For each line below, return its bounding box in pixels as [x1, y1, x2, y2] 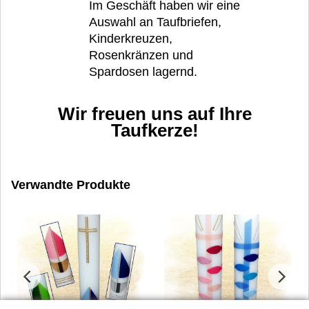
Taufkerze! [110, 119, 199, 141]
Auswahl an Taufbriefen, [89, 15, 221, 30]
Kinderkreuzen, [89, 32, 172, 46]
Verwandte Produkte [11, 178, 130, 192]
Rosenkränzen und [89, 48, 193, 63]
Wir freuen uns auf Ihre [57, 103, 252, 124]
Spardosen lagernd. [89, 65, 201, 79]
